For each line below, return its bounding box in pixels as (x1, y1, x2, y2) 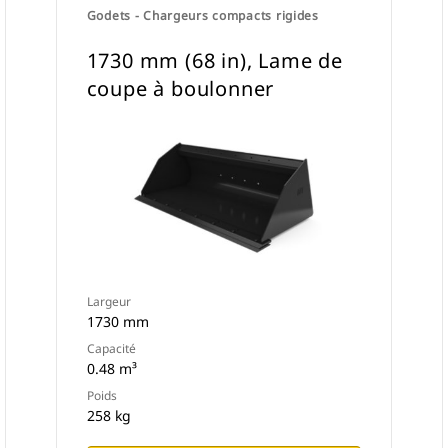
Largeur (86, 293, 131, 310)
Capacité (86, 340, 136, 357)
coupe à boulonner (86, 75, 275, 102)
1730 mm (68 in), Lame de (86, 47, 343, 74)
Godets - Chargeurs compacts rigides (86, 7, 319, 24)
